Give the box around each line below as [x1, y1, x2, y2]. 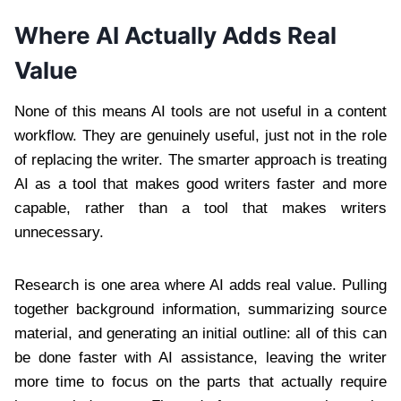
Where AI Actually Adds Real [14, 21, 337, 50]
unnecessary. [14, 224, 104, 242]
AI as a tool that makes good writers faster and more [14, 175, 387, 193]
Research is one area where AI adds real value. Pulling [14, 277, 387, 294]
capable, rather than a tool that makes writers [14, 200, 387, 218]
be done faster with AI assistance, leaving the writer [14, 349, 387, 367]
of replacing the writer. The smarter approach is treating [14, 151, 387, 169]
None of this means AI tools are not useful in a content [14, 103, 387, 121]
